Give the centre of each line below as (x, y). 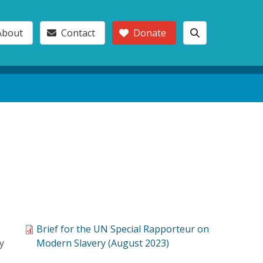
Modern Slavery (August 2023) (103, 243)
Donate (149, 33)
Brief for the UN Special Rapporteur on (123, 229)
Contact (78, 33)
